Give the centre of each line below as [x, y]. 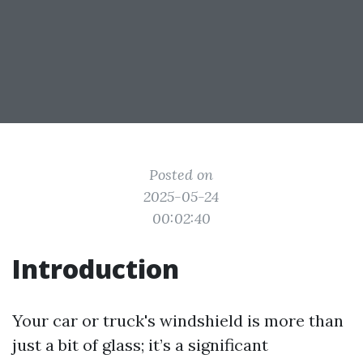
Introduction [96, 269]
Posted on [181, 175]
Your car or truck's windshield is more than [178, 320]
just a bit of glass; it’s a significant [140, 345]
